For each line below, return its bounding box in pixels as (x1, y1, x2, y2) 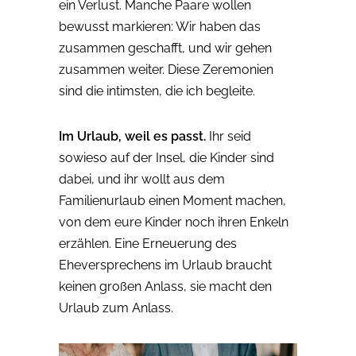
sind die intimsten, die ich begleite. (59, 83, 255, 99)
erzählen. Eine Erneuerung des (59, 236, 237, 252)
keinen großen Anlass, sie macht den (59, 279, 272, 295)
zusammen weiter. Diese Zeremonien (59, 62, 273, 78)
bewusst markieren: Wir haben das (59, 19, 261, 35)
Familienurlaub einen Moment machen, (59, 193, 286, 209)
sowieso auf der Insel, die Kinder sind (59, 150, 274, 166)
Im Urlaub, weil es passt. (59, 129, 206, 145)
